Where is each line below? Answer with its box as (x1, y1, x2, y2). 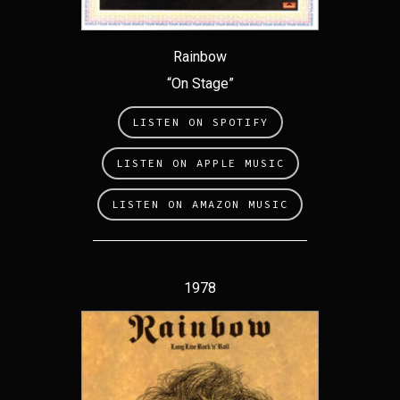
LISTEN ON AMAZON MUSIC (112, 196, 288, 211)
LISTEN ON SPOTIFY (131, 114, 269, 129)
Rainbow (173, 47, 227, 65)
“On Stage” (166, 74, 234, 92)
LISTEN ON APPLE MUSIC (115, 155, 285, 170)
